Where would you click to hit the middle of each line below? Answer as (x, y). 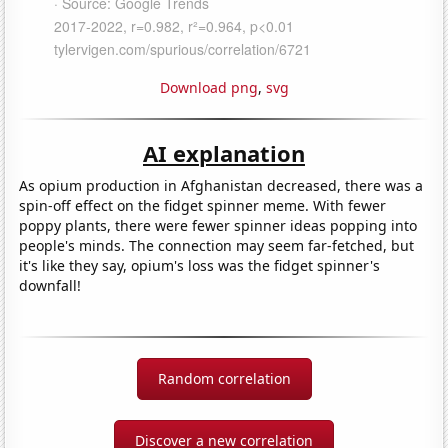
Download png (208, 87)
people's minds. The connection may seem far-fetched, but (217, 245)
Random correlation (224, 378)
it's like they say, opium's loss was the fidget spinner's (200, 265)
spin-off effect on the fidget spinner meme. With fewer (203, 205)
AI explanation (224, 152)
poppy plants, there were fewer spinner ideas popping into (218, 225)
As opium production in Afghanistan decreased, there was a (221, 185)
